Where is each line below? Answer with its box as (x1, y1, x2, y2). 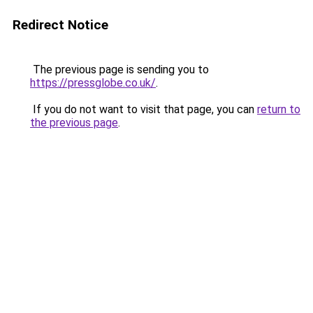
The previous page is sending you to (30, 63, 209, 76)
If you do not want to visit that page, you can (30, 103, 257, 116)
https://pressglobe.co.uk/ (30, 76, 156, 89)
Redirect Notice (13, 17, 108, 33)
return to (257, 103, 300, 116)
